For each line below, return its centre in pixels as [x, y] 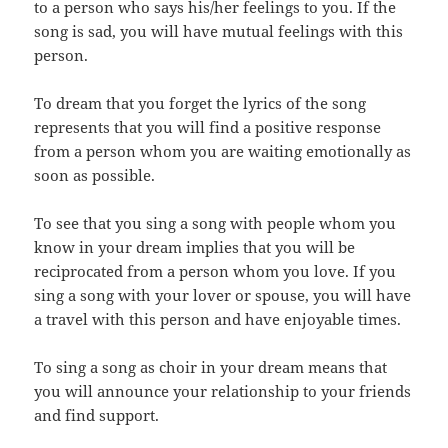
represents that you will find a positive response [208, 126]
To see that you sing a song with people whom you [215, 222]
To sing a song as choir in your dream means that [211, 366]
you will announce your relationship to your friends [223, 390]
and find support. [97, 414]
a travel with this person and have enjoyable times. [218, 318]
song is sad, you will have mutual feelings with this [219, 30]
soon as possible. [95, 174]
